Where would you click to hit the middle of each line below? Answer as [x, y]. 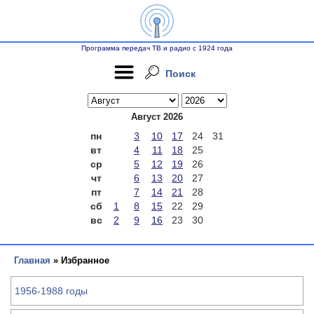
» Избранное [80, 260]
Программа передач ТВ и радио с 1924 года [157, 48]
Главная [32, 260]
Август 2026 [157, 117]
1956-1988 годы [51, 291]
